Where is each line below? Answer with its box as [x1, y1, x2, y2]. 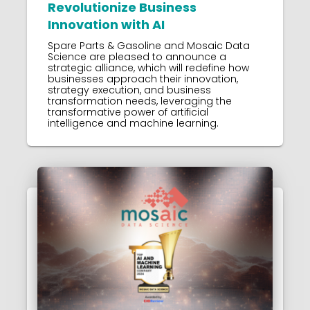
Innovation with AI [48, 16, 165, 34]
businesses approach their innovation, [48, 72, 238, 86]
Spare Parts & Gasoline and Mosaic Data [48, 39, 250, 53]
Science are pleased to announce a [48, 50, 226, 64]
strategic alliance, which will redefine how [48, 61, 249, 75]
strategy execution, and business [48, 83, 211, 98]
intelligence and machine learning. [48, 116, 219, 131]
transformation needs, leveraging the [48, 94, 232, 109]
